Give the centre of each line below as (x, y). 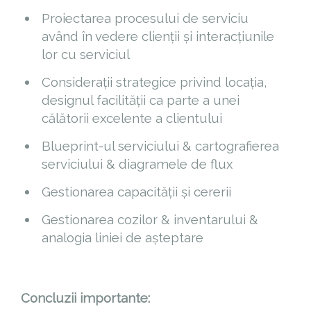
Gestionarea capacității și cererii (136, 191)
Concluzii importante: (85, 297)
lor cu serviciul (86, 54)
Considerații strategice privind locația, (154, 82)
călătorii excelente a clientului (132, 118)
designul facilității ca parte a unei (141, 100)
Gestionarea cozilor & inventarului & (150, 219)
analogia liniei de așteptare (123, 237)
